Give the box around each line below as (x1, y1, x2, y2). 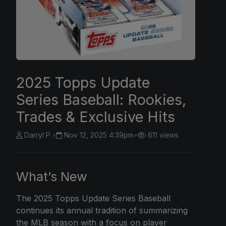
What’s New (16, 169, 87, 185)
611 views (148, 131, 179, 140)
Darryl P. (24, 131, 52, 140)
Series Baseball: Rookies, (16, 91, 186, 109)
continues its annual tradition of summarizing (16, 205, 188, 216)
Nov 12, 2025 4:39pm (64, 131, 134, 140)
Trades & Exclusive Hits (16, 108, 175, 126)
